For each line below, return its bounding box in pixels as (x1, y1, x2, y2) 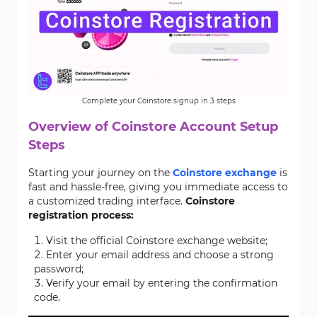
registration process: (28, 209, 134, 221)
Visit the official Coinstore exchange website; (46, 234, 267, 247)
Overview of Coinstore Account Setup (28, 119, 278, 134)
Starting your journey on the (28, 166, 173, 179)
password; (34, 263, 83, 275)
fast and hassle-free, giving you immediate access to (28, 180, 288, 193)
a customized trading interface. (28, 195, 185, 207)
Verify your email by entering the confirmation (46, 277, 277, 289)
